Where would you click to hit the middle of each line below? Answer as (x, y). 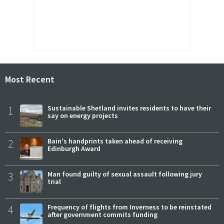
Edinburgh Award (74, 149)
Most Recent (30, 79)
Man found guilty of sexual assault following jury (125, 174)
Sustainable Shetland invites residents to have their (129, 108)
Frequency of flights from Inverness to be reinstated (129, 207)
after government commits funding (102, 215)
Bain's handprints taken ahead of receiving (115, 141)
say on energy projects (83, 116)
